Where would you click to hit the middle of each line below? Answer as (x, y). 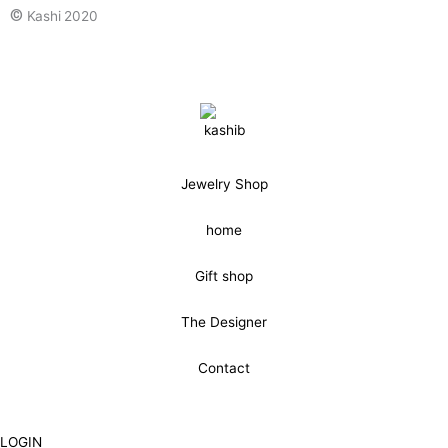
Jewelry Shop (224, 183)
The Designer (224, 321)
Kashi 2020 (62, 15)
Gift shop (224, 275)
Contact (224, 367)
